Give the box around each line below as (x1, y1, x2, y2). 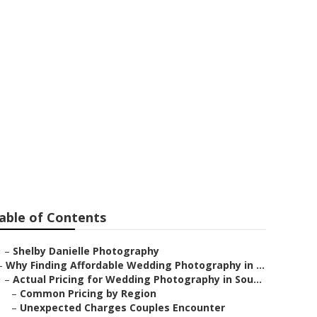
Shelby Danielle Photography (13, 244, 159, 258)
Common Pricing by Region (20, 287, 156, 300)
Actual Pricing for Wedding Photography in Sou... (13, 272, 262, 286)
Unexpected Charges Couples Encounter (20, 301, 225, 314)
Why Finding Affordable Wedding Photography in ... (6, 258, 265, 272)
